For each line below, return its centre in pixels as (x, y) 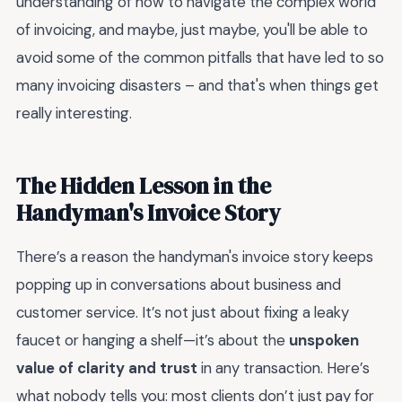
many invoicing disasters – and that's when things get (197, 85)
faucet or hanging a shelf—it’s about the (153, 340)
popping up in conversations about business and (179, 284)
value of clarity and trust (107, 367)
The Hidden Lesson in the (144, 185)
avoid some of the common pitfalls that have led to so (200, 57)
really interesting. (74, 113)
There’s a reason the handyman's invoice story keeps (195, 256)
